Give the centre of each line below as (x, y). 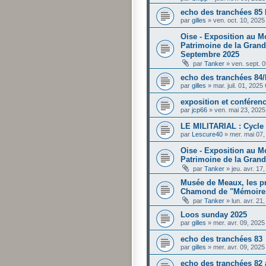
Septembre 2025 (210, 54)
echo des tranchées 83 (221, 239)
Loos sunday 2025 (214, 214)
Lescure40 (207, 134)
